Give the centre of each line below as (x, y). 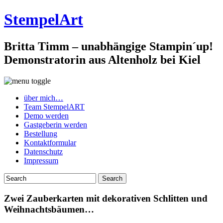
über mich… (44, 98)
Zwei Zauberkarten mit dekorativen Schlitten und (106, 198)
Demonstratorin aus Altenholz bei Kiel (102, 59)
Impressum (41, 160)
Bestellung (41, 133)
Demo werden (46, 115)
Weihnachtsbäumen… (49, 209)
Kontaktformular (50, 142)
